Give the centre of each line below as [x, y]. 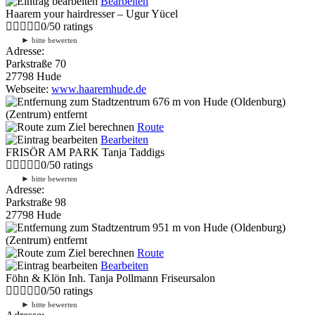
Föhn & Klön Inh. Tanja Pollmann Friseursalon [110, 278]
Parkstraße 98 [36, 202]
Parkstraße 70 [36, 63]
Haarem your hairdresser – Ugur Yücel [92, 13]
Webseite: [28, 89]
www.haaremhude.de [99, 89]
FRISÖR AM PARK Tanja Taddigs [85, 152]
